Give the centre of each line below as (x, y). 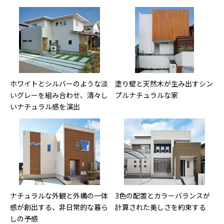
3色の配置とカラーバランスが (162, 195)
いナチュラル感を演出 (45, 107)
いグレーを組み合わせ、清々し (59, 95)
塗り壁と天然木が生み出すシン (164, 84)
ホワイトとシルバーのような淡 (59, 84)
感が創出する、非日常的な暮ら (59, 207)
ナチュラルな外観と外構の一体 (59, 195)
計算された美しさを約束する (160, 207)
